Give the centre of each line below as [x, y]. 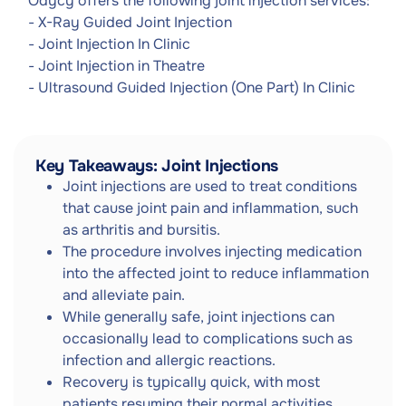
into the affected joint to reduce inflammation [216, 273]
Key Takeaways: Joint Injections [157, 166]
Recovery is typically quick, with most [191, 382]
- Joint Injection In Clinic [109, 44]
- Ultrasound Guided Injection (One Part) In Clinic [192, 87]
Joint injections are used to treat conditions [210, 186]
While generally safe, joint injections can [198, 317]
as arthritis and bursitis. [141, 230]
